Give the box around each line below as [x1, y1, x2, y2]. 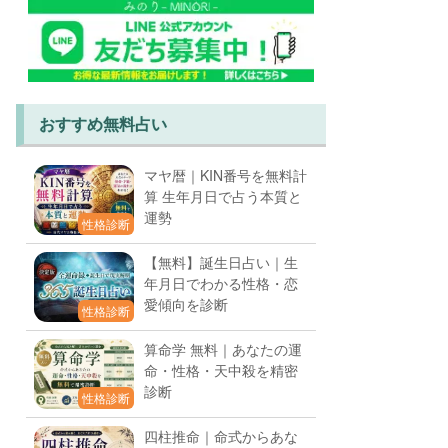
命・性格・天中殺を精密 [144, 360, 298, 381]
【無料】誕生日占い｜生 [144, 252, 298, 273]
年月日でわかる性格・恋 [144, 273, 298, 294]
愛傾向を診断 [144, 294, 228, 315]
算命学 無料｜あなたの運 [144, 339, 302, 360]
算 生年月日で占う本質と [144, 186, 302, 207]
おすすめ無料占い [39, 112, 167, 136]
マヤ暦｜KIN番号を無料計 [144, 165, 307, 186]
